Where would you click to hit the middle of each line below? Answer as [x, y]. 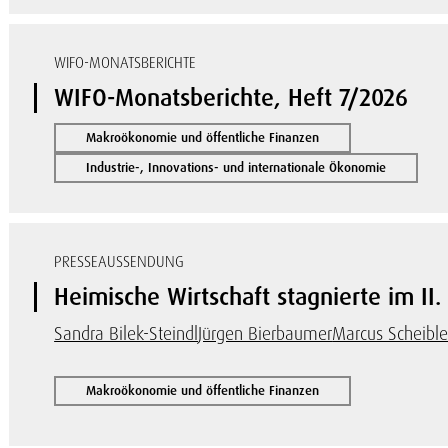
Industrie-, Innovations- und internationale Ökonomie [236, 167]
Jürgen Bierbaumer [265, 333]
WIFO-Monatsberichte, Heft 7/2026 [231, 97]
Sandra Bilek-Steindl [126, 333]
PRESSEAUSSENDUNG [119, 262]
